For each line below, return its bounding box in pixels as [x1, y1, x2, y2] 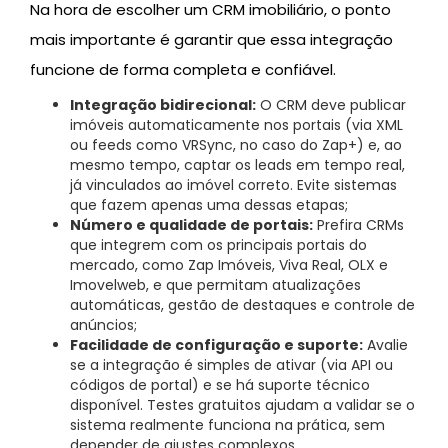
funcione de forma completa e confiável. [30, 59, 336, 81]
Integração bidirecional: [70, 95, 256, 116]
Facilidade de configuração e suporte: [70, 335, 363, 356]
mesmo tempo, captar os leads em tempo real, [70, 155, 405, 176]
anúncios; [70, 315, 137, 336]
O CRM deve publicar [256, 95, 406, 116]
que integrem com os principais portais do [70, 235, 367, 256]
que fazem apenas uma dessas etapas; [70, 195, 348, 216]
